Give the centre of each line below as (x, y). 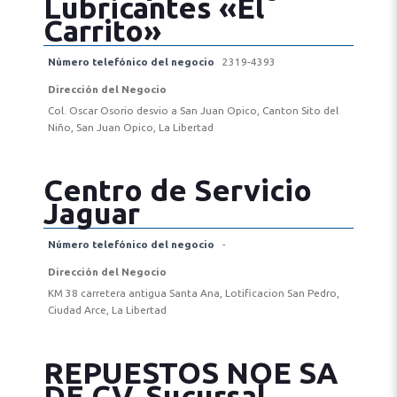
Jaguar (91, 213)
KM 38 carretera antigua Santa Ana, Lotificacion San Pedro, (193, 293)
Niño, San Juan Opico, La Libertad (130, 127)
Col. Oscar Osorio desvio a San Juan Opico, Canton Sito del (193, 110)
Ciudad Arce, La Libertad (107, 310)
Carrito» (102, 30)
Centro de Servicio (177, 190)
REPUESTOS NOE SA (191, 372)
